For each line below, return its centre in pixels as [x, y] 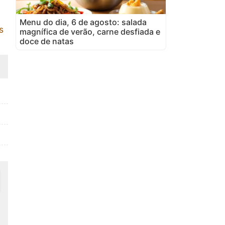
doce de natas [47, 41]
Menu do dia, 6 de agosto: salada [83, 22]
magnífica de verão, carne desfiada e [90, 31]
